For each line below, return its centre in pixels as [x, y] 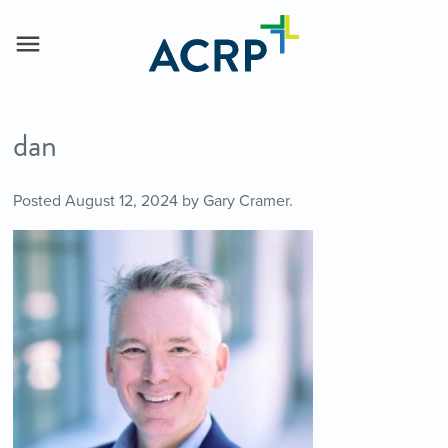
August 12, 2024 [121, 201]
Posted [38, 201]
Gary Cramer [245, 201]
